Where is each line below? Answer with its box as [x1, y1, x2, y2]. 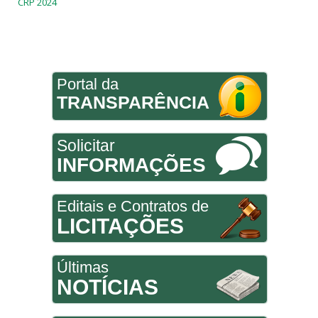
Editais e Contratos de [56, 197, 209, 216]
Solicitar [56, 136, 115, 155]
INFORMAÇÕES [56, 154, 206, 177]
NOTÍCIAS [56, 275, 158, 300]
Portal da [56, 75, 119, 94]
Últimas [56, 258, 109, 277]
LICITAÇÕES [56, 214, 184, 238]
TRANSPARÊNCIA [56, 92, 209, 113]
